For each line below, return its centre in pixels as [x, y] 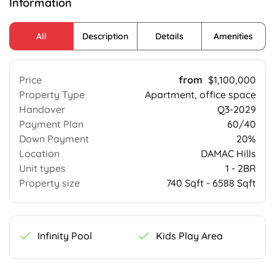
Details [169, 37]
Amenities [234, 37]
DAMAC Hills [228, 154]
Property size [49, 183]
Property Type [52, 95]
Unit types [42, 168]
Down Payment [54, 139]
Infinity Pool [65, 236]
